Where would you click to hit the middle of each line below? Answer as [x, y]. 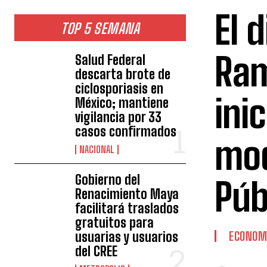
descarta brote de [123, 74]
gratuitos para [115, 223]
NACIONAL [97, 149]
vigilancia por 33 [119, 117]
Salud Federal [111, 60]
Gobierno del [108, 180]
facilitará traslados [127, 208]
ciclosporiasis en [119, 89]
